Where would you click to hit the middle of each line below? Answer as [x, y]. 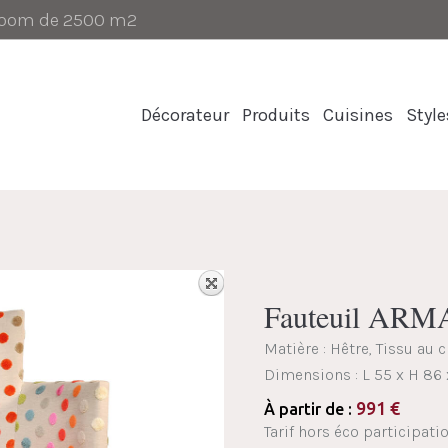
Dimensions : [313, 374]
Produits [276, 115]
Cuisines [358, 115]
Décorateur [185, 115]
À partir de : [310, 409]
